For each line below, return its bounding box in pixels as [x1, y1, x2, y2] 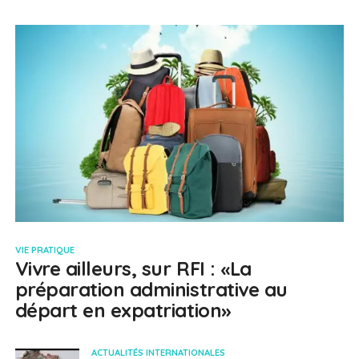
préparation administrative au [14, 277, 288, 302]
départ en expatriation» [14, 298, 232, 323]
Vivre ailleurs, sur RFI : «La [14, 256, 252, 281]
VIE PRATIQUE [14, 244, 75, 256]
